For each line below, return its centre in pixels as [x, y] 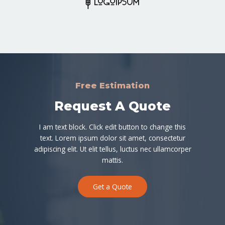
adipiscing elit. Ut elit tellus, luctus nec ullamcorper [113, 149]
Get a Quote [113, 187]
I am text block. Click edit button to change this [113, 127]
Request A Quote [113, 106]
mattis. [113, 160]
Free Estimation [113, 86]
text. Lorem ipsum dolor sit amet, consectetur [113, 138]
